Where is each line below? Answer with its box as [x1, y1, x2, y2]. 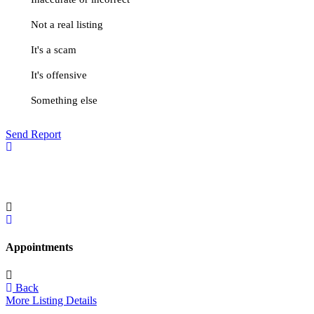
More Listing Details [6, 294, 97, 306]
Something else [31, 95, 97, 107]
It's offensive [31, 69, 87, 81]
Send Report [6, 128, 61, 141]
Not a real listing [31, 19, 103, 31]
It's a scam [31, 44, 76, 56]
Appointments [6, 241, 73, 254]
